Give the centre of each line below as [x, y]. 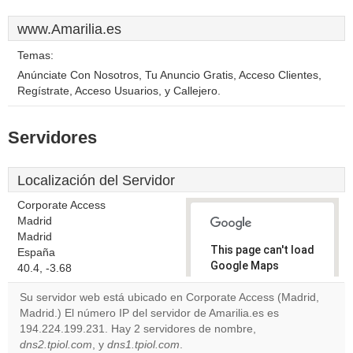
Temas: [35, 56]
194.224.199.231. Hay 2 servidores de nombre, [138, 329]
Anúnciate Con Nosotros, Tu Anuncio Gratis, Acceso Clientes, [169, 75]
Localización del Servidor [96, 180]
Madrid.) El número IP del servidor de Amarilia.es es [149, 313]
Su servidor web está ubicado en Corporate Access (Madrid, [169, 297]
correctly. [236, 281]
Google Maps [245, 266]
